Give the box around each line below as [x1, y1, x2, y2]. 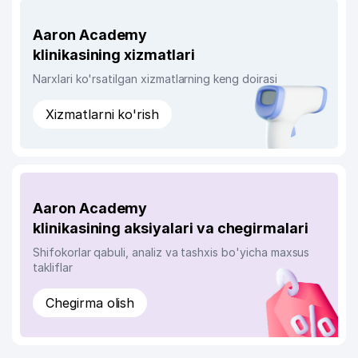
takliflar [33, 261, 73, 274]
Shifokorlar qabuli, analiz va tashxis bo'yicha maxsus [33, 245, 310, 259]
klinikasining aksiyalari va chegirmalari [33, 220, 308, 237]
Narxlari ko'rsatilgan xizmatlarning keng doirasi [33, 72, 277, 86]
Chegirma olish [46, 295, 135, 311]
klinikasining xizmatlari [33, 46, 195, 63]
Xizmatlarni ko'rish [46, 106, 160, 122]
